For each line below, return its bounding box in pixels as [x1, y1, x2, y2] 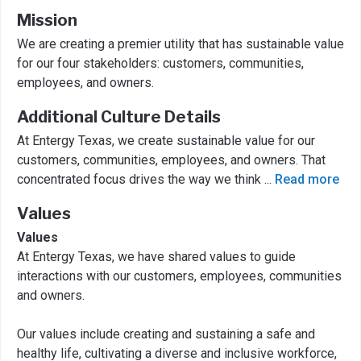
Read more [275, 172, 339, 187]
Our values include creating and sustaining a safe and [17, 326, 315, 342]
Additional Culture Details [17, 107, 221, 127]
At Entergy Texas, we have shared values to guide [17, 249, 296, 264]
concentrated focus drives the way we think [17, 172, 264, 187]
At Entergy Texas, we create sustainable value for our [17, 133, 315, 148]
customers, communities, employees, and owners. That [17, 152, 326, 168]
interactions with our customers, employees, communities [17, 268, 342, 284]
